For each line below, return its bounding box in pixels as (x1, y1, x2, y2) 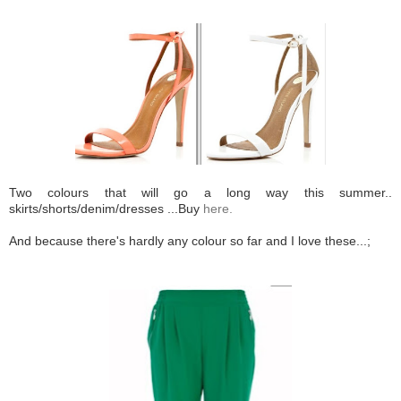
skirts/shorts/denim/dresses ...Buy (9, 200, 203, 216)
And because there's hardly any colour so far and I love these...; (9, 233, 371, 248)
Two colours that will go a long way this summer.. (9, 184, 392, 200)
